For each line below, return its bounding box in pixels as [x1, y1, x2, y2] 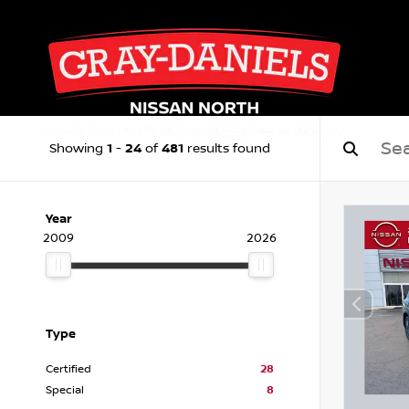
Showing [49, 142, 107, 156]
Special [46, 383, 84, 397]
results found [184, 142, 270, 156]
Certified [46, 362, 91, 376]
